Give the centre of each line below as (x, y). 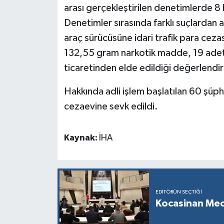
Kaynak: (81, 138)
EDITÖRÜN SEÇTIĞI (178, 192)
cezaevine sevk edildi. (111, 107)
